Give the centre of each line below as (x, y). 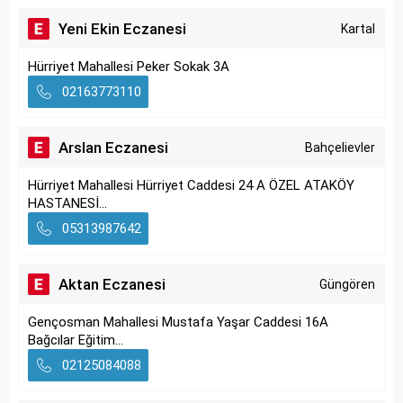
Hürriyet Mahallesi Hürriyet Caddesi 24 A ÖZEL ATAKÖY (191, 185)
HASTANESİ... (67, 203)
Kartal (358, 29)
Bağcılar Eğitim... (76, 340)
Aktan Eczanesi (112, 284)
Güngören (347, 284)
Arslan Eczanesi (113, 148)
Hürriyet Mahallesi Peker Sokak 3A (129, 67)
